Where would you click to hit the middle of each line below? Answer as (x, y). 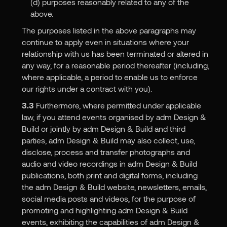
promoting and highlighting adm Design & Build (104, 210)
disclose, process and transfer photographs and (106, 152)
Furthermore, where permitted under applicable (117, 105)
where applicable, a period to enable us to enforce (109, 77)
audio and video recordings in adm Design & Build (109, 164)
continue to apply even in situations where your (105, 42)
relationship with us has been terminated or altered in (115, 54)
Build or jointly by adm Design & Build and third (103, 129)
